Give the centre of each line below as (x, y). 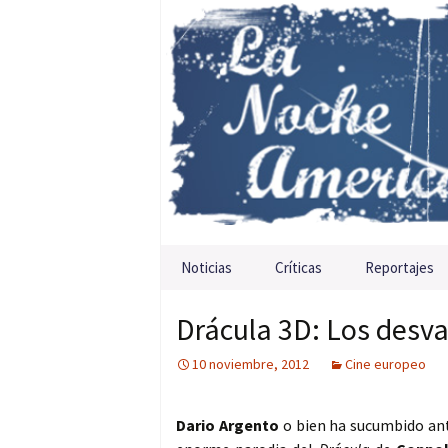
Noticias (206, 268)
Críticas (298, 268)
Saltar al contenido (226, 257)
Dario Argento (227, 425)
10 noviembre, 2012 (250, 364)
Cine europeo (385, 364)
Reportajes (399, 268)
